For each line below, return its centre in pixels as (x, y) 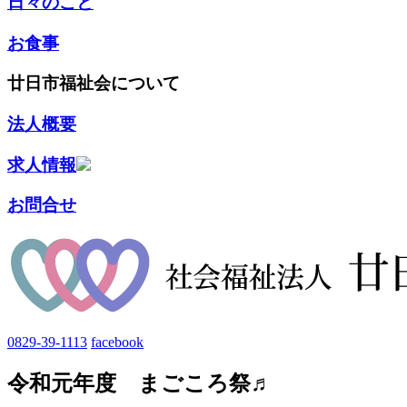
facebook (117, 342)
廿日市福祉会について (94, 84)
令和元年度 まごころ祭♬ (140, 384)
